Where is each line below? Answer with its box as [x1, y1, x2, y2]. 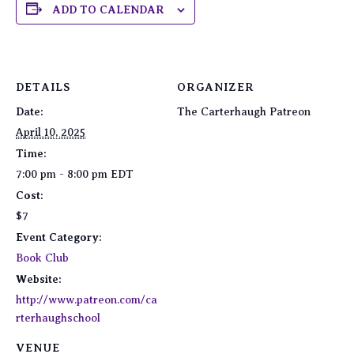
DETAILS [16, 80, 70, 93]
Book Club [16, 251, 69, 264]
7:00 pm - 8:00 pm [16, 168, 111, 180]
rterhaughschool [16, 311, 100, 324]
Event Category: [16, 230, 102, 243]
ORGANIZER [177, 80, 254, 93]
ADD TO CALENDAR [52, 3, 164, 17]
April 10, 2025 [16, 126, 85, 138]
